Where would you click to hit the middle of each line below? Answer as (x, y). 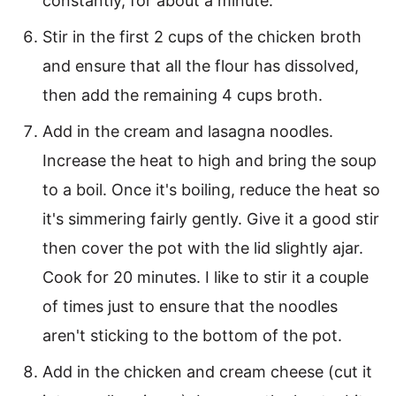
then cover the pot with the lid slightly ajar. (203, 248)
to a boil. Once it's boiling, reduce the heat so (211, 190)
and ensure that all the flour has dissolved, (201, 66)
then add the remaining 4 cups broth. (183, 95)
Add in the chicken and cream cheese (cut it (207, 372)
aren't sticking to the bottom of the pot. (192, 336)
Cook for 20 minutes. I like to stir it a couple (206, 278)
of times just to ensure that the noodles (190, 307)
